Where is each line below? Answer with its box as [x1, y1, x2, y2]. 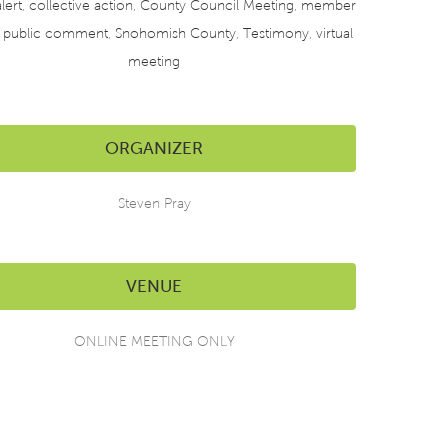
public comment [3, 26, 108, 41]
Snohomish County [115, 26, 236, 41]
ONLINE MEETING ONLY [73, 334, 235, 349]
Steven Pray [117, 196, 191, 211]
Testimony [243, 26, 309, 41]
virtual [316, 26, 353, 41]
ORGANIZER [105, 139, 203, 158]
